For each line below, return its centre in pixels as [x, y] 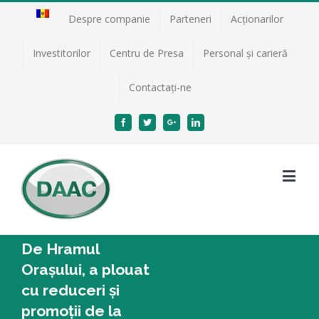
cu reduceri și [70, 290]
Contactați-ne [160, 87]
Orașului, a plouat [85, 270]
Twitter [163, 122]
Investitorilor [61, 53]
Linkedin [214, 122]
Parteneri [190, 19]
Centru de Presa [146, 53]
